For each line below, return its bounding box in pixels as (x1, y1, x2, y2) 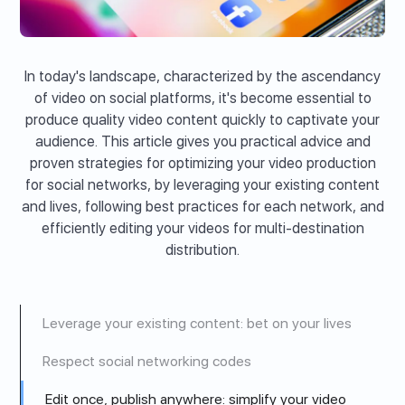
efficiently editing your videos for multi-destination (41, 219, 364, 237)
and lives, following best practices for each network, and (21, 197, 384, 215)
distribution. (165, 240, 240, 259)
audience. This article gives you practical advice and (34, 132, 371, 150)
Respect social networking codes (42, 353, 252, 371)
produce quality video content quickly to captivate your (25, 110, 380, 128)
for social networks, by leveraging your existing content (25, 175, 380, 193)
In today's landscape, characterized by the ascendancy (24, 67, 381, 85)
